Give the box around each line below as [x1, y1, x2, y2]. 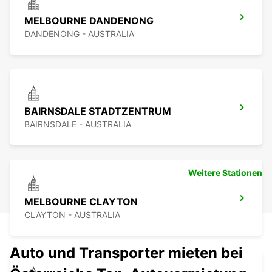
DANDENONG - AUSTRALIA [24, 29, 134, 39]
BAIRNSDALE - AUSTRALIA [24, 119, 131, 130]
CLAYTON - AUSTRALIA [24, 209, 120, 220]
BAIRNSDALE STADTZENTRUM [24, 105, 171, 118]
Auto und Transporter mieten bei [10, 244, 243, 262]
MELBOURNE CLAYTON [24, 195, 138, 208]
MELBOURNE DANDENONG [24, 15, 154, 27]
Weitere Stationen [188, 168, 262, 178]
